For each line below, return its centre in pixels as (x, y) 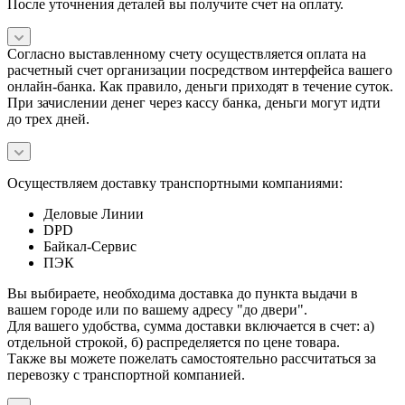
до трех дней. (48, 118)
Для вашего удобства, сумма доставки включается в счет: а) (191, 325)
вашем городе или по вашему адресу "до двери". (157, 309)
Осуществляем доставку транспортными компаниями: (175, 183)
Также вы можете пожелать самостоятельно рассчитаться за (192, 358)
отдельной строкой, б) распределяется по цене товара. (174, 342)
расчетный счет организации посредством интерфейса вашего (200, 70)
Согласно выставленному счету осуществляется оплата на (187, 53)
